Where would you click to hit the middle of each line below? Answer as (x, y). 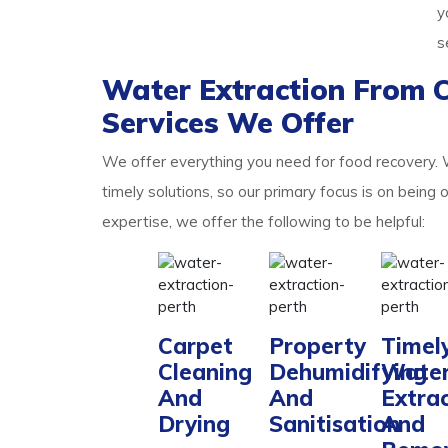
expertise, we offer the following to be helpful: (263, 221)
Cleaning (204, 372)
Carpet (195, 346)
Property (318, 346)
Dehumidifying (348, 372)
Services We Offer (228, 122)
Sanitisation (335, 424)
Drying (193, 424)
